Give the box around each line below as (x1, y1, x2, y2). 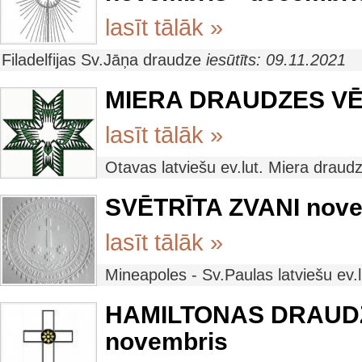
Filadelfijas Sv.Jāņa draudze (2, 51, 206, 69)
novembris (105, 328, 228, 355)
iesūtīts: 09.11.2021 (206, 51, 346, 69)
